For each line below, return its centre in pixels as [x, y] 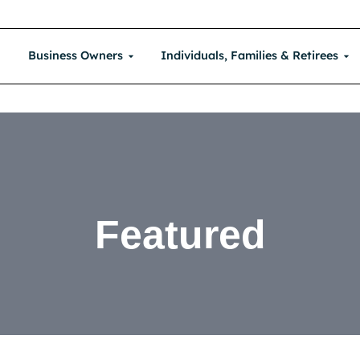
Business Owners [75, 56]
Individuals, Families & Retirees [249, 56]
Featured [180, 235]
